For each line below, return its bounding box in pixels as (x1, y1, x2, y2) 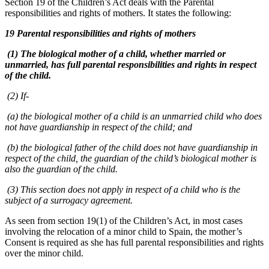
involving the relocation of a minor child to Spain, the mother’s (5, 226, 242, 237)
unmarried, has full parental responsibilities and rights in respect (5, 59, 256, 70)
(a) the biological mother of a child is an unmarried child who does (5, 110, 262, 121)
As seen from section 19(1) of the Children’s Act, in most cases (5, 215, 243, 226)
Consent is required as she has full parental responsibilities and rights (5, 237, 264, 247)
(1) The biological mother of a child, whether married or (7, 48, 226, 59)
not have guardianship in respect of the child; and (5, 121, 192, 132)
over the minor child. (5, 247, 83, 258)
